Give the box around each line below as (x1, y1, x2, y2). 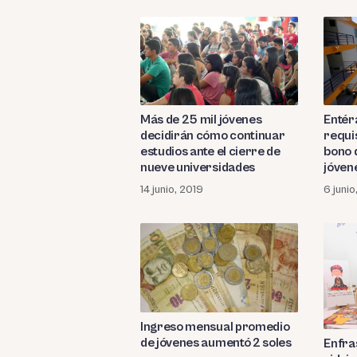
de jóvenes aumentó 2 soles (140, 335, 292, 350)
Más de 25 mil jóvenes (140, 112, 262, 127)
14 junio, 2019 (140, 183, 203, 197)
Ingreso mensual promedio (140, 319, 290, 334)
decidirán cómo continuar (140, 128, 285, 143)
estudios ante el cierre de (140, 144, 280, 159)
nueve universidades (140, 160, 255, 175)
